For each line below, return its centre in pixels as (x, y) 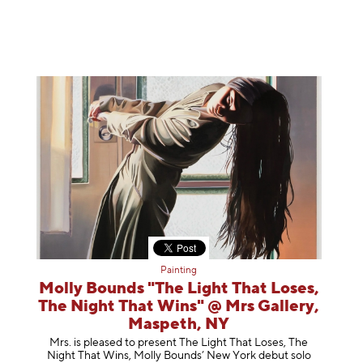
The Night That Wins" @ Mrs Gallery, (179, 307)
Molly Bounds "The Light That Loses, (179, 289)
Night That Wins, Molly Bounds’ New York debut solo (179, 355)
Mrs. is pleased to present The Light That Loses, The (179, 342)
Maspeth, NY (179, 325)
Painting (179, 271)
